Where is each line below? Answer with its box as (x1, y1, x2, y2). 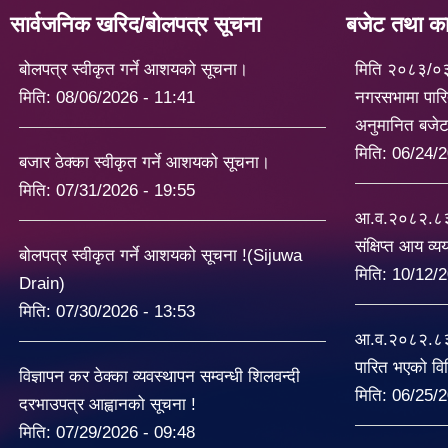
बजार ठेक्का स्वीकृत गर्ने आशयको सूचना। (18, 153, 270, 172)
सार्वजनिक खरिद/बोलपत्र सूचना (10, 12, 261, 37)
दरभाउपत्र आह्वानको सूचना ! (18, 395, 196, 414)
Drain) (18, 274, 65, 293)
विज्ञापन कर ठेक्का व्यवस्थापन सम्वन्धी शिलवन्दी (18, 367, 300, 386)
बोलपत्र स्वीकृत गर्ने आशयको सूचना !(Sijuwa (18, 246, 302, 265)
